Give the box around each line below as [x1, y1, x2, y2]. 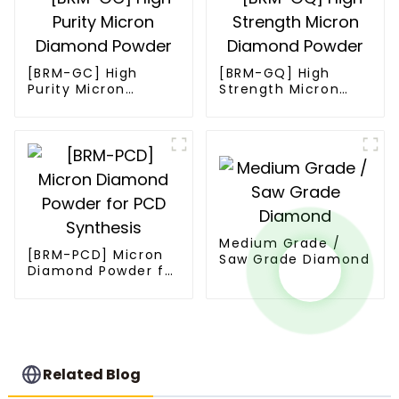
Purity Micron [27, 80, 126, 99]
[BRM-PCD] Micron [27, 246, 164, 265]
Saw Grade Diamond [218, 249, 370, 268]
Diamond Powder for [27, 262, 180, 281]
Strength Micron [218, 80, 340, 99]
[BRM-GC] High [27, 64, 138, 83]
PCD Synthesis [27, 278, 134, 297]
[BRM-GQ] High [218, 64, 330, 83]
